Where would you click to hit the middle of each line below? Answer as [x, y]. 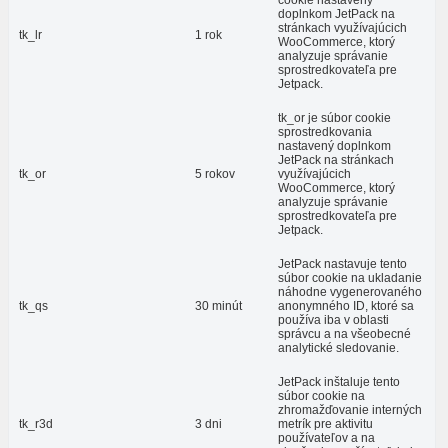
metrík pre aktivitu [325, 424]
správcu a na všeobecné [344, 334]
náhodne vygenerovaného [350, 292]
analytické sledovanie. [338, 348]
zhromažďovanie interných [350, 410]
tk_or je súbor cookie [334, 118]
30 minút [218, 306]
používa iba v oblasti [333, 320]
